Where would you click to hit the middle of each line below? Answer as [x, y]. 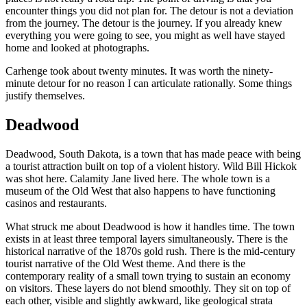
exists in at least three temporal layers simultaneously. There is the [147, 239]
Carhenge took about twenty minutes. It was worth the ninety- [139, 71]
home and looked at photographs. [77, 48]
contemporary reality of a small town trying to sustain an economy [148, 276]
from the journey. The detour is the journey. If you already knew [144, 23]
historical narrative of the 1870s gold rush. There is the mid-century [150, 251]
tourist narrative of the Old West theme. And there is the [125, 264]
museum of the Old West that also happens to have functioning [140, 191]
